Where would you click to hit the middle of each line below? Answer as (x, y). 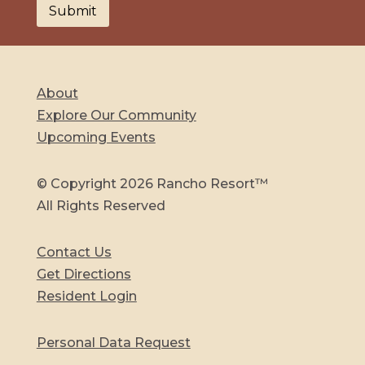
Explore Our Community (116, 115)
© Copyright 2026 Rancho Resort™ (152, 183)
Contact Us (74, 252)
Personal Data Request (113, 342)
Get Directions (84, 274)
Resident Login (86, 296)
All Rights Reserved (101, 205)
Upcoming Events (96, 137)
